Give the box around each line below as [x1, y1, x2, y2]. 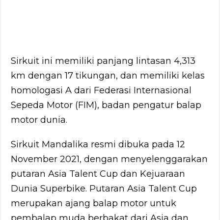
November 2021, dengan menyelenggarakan [11, 153, 208, 165]
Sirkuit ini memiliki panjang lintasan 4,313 [11, 55, 196, 66]
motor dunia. [11, 114, 68, 125]
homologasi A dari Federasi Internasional [11, 84, 192, 96]
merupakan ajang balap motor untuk [11, 197, 177, 209]
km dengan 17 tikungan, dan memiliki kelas [11, 70, 205, 81]
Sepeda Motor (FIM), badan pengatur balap [11, 99, 202, 110]
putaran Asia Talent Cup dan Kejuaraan [11, 168, 186, 179]
